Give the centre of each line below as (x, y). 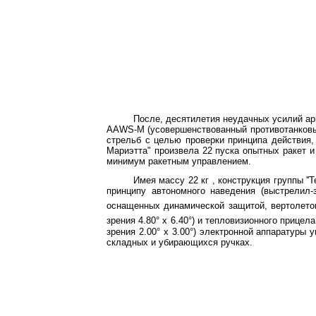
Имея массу (160, 180)
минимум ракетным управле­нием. (179, 161)
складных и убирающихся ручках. (180, 242)
